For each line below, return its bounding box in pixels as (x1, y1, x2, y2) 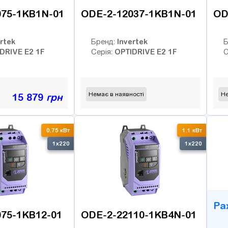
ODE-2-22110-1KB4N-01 (81, 209, 196, 221)
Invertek (117, 37, 148, 46)
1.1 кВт (182, 127, 202, 134)
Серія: (91, 47, 115, 56)
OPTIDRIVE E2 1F (115, 47, 177, 56)
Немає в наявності (89, 90, 144, 98)
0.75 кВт (46, 127, 70, 134)
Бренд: (91, 37, 117, 46)
